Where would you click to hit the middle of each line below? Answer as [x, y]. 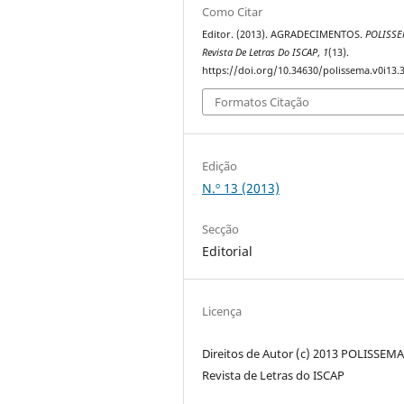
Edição [220, 166]
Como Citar [233, 11]
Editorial [228, 252]
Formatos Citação [262, 102]
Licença [222, 312]
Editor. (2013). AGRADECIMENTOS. [284, 34]
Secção [221, 230]
